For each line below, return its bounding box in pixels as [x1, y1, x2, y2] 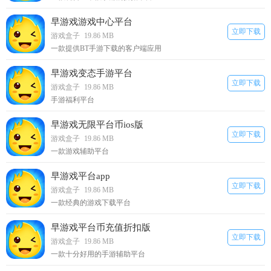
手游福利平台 [51, 96, 94, 104]
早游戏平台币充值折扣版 [51, 223, 151, 232]
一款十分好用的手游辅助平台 [51, 250, 145, 258]
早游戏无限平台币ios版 [51, 120, 143, 129]
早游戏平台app [51, 171, 110, 181]
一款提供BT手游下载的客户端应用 [51, 44, 162, 53]
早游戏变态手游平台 [51, 68, 132, 78]
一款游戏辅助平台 [51, 147, 109, 155]
